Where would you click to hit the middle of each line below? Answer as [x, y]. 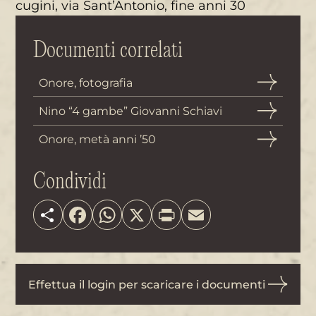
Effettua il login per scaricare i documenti [146, 284]
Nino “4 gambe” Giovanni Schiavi [130, 110]
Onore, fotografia [85, 82]
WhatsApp [148, 209]
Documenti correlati [108, 50]
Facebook [116, 209]
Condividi [69, 182]
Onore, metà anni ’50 [97, 139]
